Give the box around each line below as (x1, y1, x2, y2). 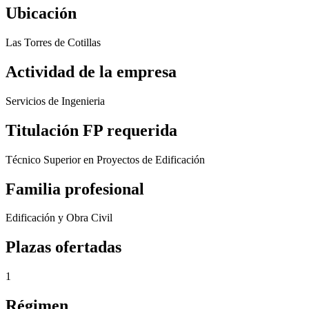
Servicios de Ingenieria (6, 94, 105, 107)
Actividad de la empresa (6, 62, 177, 81)
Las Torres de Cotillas (6, 36, 101, 48)
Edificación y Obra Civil (6, 212, 112, 224)
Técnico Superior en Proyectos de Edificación (6, 153, 205, 166)
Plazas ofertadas (6, 238, 121, 257)
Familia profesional (6, 179, 144, 198)
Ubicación (6, 4, 77, 23)
